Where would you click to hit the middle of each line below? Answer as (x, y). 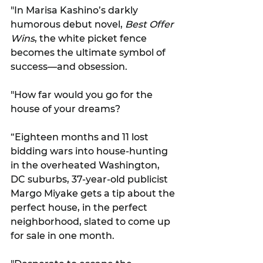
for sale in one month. (64, 235)
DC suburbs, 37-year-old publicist (90, 179)
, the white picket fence (92, 38)
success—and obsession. (70, 66)
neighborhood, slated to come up (92, 221)
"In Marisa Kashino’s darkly (75, 10)
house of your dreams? (65, 109)
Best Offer (151, 24)
